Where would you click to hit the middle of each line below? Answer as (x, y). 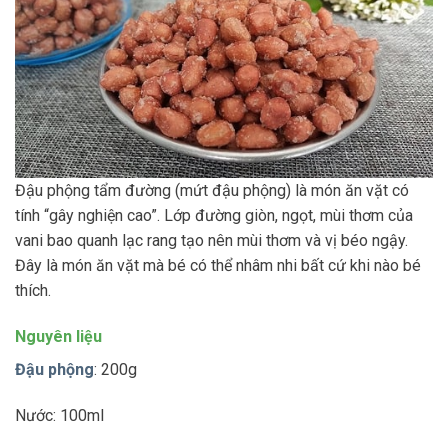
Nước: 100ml (59, 416)
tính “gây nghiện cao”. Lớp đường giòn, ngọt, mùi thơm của (214, 216)
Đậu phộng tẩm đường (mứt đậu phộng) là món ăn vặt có (212, 191)
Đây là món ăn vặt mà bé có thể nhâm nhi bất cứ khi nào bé (218, 266)
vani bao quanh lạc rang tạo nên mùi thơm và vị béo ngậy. (211, 241)
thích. (33, 291)
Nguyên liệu (58, 337)
